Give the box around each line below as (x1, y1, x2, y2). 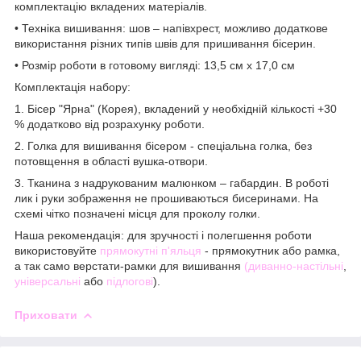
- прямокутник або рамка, (201, 243, 340, 257)
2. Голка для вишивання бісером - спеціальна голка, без (15, 139, 312, 152)
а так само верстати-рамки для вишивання (15, 259, 244, 272)
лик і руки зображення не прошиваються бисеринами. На (15, 191, 318, 205)
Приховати (15, 308, 77, 322)
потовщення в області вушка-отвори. (15, 154, 208, 168)
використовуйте (15, 243, 100, 257)
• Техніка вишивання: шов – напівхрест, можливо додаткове (15, 21, 328, 35)
